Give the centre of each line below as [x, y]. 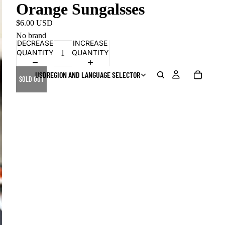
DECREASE [35, 43]
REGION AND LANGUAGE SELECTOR [93, 74]
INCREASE [90, 43]
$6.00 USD [34, 23]
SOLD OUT [31, 79]
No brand [31, 35]
